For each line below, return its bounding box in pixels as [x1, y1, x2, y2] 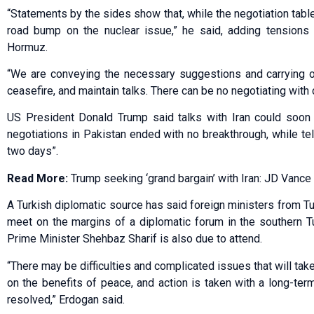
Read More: [7, 171, 71, 185]
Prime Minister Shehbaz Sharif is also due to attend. [7, 232, 262, 246]
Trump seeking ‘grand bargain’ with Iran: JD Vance [71, 171, 311, 185]
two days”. [7, 144, 58, 158]
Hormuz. [7, 40, 48, 54]
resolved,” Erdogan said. [7, 292, 125, 306]
